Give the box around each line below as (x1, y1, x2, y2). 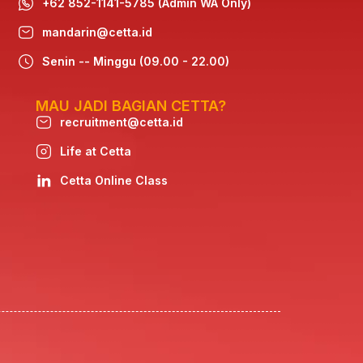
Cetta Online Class (59, 173, 168, 188)
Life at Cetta (59, 144, 131, 159)
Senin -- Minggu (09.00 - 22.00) (41, 54, 229, 69)
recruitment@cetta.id (59, 115, 183, 130)
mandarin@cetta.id (41, 25, 152, 40)
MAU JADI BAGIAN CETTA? (35, 97, 226, 115)
